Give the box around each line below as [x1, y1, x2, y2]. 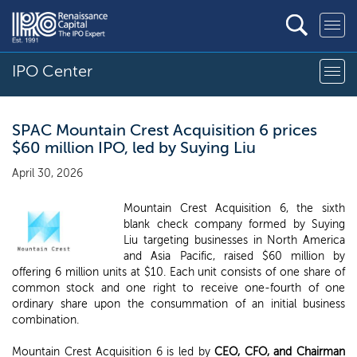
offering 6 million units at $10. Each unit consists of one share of [12, 265, 345, 279]
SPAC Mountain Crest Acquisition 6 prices [12, 120, 317, 139]
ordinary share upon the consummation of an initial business [12, 297, 345, 311]
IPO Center [12, 61, 92, 80]
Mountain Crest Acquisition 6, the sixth [124, 202, 345, 215]
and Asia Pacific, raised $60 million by [124, 249, 345, 263]
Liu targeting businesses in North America [124, 233, 345, 247]
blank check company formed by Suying [124, 218, 345, 231]
